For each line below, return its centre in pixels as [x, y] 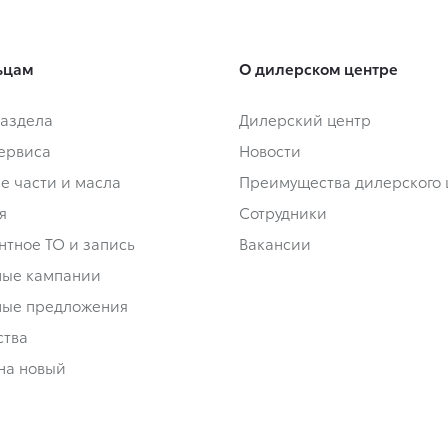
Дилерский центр [305, 119]
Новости [270, 150]
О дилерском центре [318, 68]
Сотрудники [283, 212]
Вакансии [275, 243]
